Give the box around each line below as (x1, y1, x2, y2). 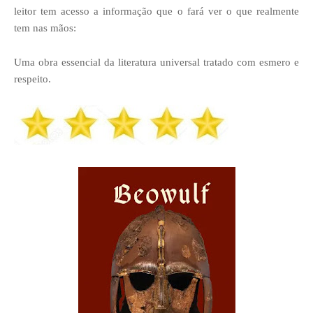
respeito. (14, 73, 51, 85)
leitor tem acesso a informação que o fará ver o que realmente (14, 5, 299, 17)
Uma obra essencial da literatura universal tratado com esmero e (14, 56, 299, 68)
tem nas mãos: (14, 22, 76, 34)
